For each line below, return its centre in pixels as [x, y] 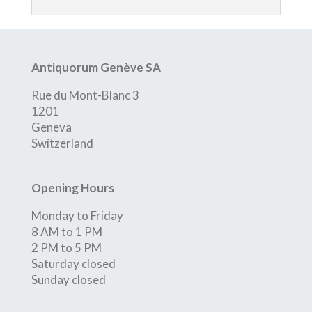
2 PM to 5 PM [66, 248]
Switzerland [62, 143]
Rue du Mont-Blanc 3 [85, 95]
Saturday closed [73, 264]
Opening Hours [72, 188]
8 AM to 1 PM [67, 232]
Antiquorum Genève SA [96, 67]
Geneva [51, 127]
